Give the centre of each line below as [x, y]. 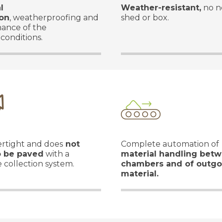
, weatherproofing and [54, 18]
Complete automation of [170, 144]
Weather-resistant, [161, 8]
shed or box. [145, 18]
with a [56, 154]
